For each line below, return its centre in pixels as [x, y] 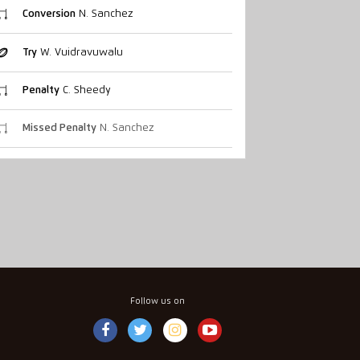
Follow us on [157, 301]
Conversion [49, 14]
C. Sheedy [85, 90]
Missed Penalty [59, 129]
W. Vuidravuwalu [80, 52]
